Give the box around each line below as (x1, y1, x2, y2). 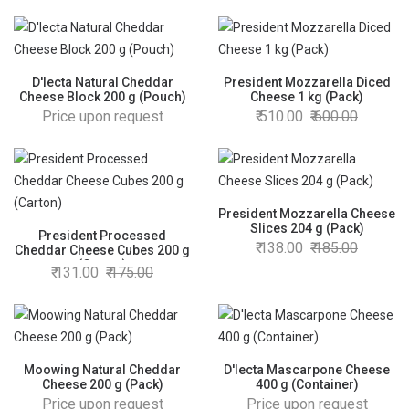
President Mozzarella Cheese (218, 206, 395, 221)
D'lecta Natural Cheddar (31, 75, 173, 89)
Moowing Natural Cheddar (24, 362, 181, 377)
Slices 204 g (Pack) (249, 221, 364, 236)
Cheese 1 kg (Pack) (250, 89, 363, 104)
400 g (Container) (255, 377, 359, 392)
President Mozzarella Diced (223, 75, 391, 89)
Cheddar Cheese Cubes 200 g (15, 243, 190, 257)
